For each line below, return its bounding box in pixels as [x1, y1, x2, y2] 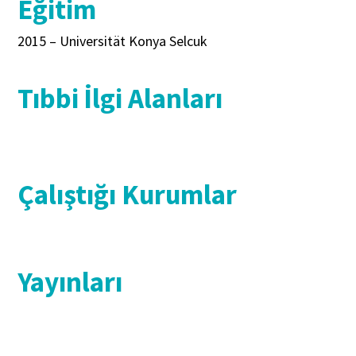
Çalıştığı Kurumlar [17, 177, 238, 213]
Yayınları [17, 264, 123, 300]
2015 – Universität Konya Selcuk [17, 32, 208, 51]
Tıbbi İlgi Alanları [17, 81, 223, 117]
